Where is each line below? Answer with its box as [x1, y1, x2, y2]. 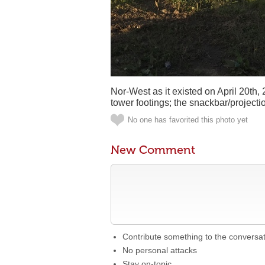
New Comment [111, 143, 195, 157]
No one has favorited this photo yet [128, 115, 248, 124]
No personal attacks [122, 245, 197, 255]
